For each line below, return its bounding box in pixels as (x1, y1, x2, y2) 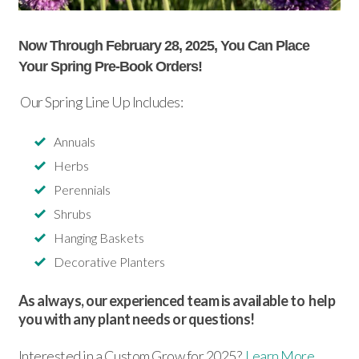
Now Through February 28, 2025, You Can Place (18, 38, 309, 54)
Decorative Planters (53, 254, 165, 270)
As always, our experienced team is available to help (18, 292, 336, 310)
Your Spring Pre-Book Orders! (18, 58, 202, 75)
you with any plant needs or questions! (18, 310, 255, 329)
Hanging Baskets (53, 230, 144, 246)
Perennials (53, 182, 111, 198)
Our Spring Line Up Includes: (18, 93, 184, 111)
